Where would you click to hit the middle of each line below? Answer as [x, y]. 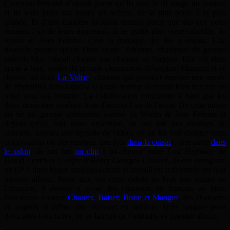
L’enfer [69, 161]
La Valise [73, 78]
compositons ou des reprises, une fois [66, 142]
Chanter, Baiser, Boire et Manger [123, 198]
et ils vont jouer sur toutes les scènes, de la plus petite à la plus [115, 13]
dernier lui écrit [31, 78]
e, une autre [191, 142]
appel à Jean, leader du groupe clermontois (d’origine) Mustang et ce [115, 68]
